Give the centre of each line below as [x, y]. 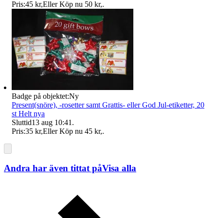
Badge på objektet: [40, 96]
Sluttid [22, 123]
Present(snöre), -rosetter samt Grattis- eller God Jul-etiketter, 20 [108, 105]
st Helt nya [28, 114]
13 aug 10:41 [52, 123]
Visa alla [119, 168]
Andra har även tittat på [53, 168]
